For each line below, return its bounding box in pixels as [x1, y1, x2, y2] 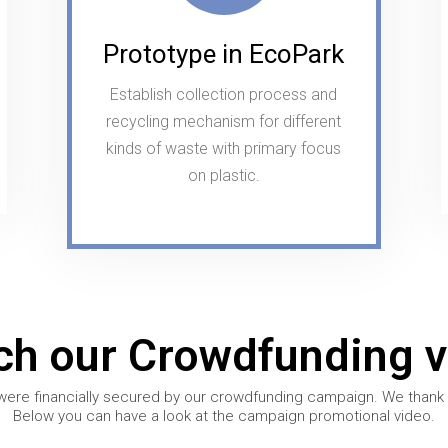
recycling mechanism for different [106, 111, 342, 131]
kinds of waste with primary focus [106, 138, 342, 158]
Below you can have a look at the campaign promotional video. [13, 406, 435, 425]
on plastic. [187, 165, 260, 185]
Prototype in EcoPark [103, 38, 345, 69]
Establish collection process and [110, 84, 338, 104]
